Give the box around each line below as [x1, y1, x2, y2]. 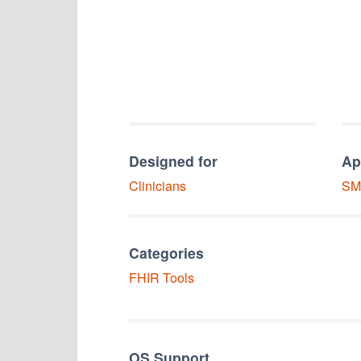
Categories [129, 243, 204, 263]
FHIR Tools [129, 268, 194, 287]
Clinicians [129, 176, 186, 195]
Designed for [129, 151, 218, 171]
